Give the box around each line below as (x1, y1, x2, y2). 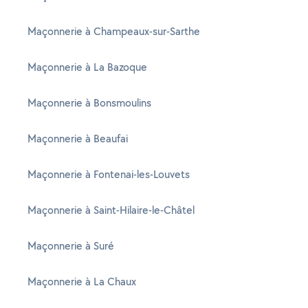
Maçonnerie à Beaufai (27, 131, 128, 146)
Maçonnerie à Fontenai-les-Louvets (27, 167, 190, 181)
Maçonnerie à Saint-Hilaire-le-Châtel (27, 203, 195, 217)
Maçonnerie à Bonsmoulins (27, 96, 151, 110)
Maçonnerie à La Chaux (27, 274, 136, 289)
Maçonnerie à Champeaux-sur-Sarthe (27, 24, 200, 38)
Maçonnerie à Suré (27, 239, 114, 253)
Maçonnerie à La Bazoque (27, 60, 147, 74)
